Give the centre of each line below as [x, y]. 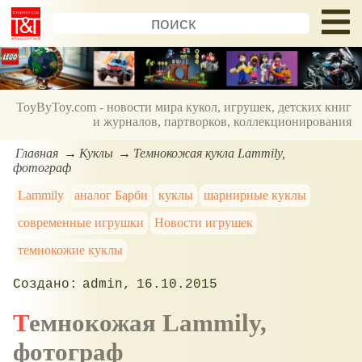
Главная [37, 153]
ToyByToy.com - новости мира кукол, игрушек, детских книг [184, 107]
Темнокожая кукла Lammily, [210, 153]
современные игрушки [81, 222]
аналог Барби [112, 195]
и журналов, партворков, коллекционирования [223, 122]
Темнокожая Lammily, [21, 322]
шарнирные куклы [255, 195]
